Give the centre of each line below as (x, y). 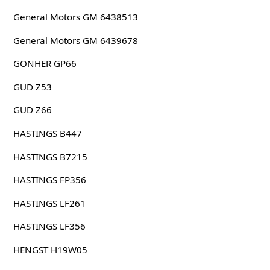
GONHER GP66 (45, 64)
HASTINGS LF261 (49, 203)
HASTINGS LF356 (49, 226)
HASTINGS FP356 (49, 180)
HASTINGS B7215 (50, 156)
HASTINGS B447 (47, 133)
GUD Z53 (32, 86)
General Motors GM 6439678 (75, 40)
